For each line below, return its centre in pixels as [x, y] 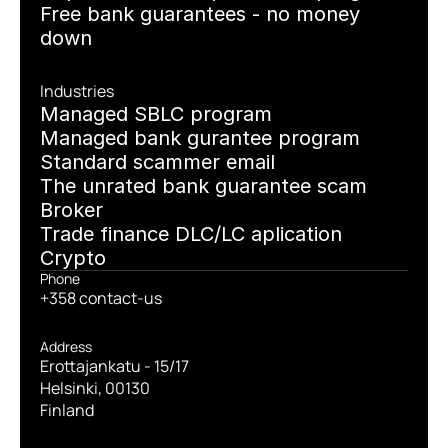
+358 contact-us [101, 298]
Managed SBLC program [156, 114]
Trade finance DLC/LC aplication [191, 234]
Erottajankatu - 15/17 [114, 366]
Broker [71, 210]
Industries [77, 91]
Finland [67, 410]
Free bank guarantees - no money [200, 14]
